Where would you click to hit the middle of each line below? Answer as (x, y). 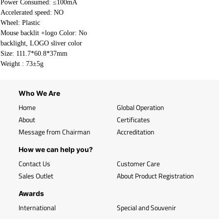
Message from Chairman (55, 132)
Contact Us (34, 164)
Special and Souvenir (146, 208)
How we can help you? (56, 149)
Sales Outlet (36, 176)
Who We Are (39, 93)
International (37, 208)
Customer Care (138, 164)
